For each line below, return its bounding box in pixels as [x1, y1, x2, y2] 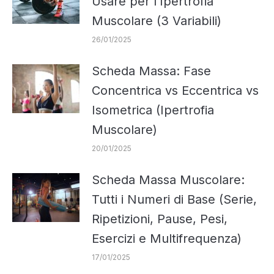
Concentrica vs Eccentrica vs [92, 83, 259, 98]
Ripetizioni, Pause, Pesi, [92, 211, 228, 226]
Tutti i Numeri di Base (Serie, [92, 191, 257, 207]
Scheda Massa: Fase [92, 63, 211, 78]
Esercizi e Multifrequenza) [92, 231, 242, 246]
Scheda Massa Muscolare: [92, 172, 245, 187]
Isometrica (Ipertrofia [92, 102, 214, 117]
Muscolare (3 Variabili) [92, 13, 221, 28]
